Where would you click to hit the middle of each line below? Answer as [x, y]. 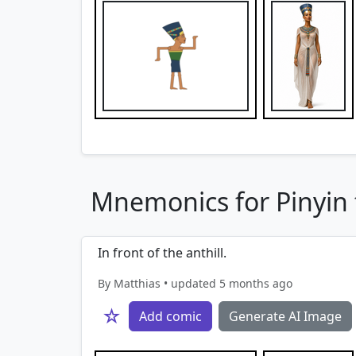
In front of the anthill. [162, 253]
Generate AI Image [285, 316]
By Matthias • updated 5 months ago [195, 283]
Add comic [170, 316]
